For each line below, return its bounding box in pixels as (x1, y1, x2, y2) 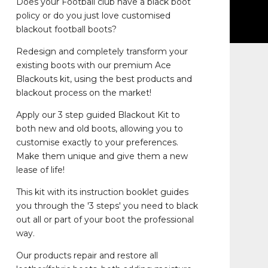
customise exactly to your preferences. (16, 137, 178, 148)
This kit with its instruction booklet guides (16, 187, 188, 197)
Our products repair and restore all (16, 250, 158, 261)
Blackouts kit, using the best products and (16, 74, 192, 84)
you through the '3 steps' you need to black (16, 200, 198, 211)
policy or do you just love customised (16, 10, 170, 21)
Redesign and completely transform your (16, 46, 188, 57)
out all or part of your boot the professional (16, 214, 194, 225)
